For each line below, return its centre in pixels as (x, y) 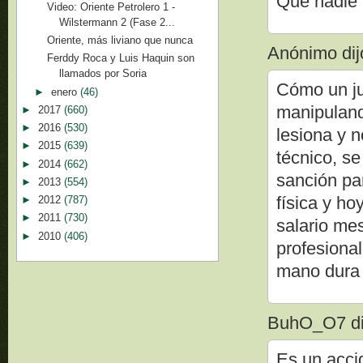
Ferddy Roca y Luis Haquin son (121, 58)
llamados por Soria (103, 74)
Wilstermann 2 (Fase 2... (117, 22)
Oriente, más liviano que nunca (120, 40)
